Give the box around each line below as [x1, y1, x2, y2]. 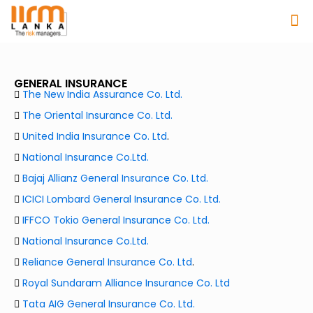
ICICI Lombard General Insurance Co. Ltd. [22, 192, 221, 207]
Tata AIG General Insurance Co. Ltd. [22, 297, 195, 312]
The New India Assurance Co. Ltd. [22, 87, 182, 102]
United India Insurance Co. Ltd [22, 129, 167, 144]
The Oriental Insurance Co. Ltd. [22, 108, 173, 123]
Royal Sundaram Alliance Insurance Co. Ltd [22, 276, 230, 291]
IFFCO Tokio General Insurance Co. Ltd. [22, 213, 210, 228]
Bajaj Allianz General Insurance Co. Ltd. [22, 171, 208, 186]
